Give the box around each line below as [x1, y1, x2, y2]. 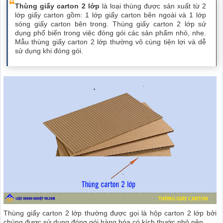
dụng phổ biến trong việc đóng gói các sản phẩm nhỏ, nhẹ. [15, 29, 206, 37]
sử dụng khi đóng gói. [15, 47, 83, 55]
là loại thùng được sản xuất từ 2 [102, 2, 207, 10]
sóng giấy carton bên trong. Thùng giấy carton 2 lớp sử [15, 20, 206, 28]
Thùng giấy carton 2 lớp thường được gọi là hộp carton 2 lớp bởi [3, 209, 217, 218]
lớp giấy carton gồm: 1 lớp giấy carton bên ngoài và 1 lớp [15, 11, 206, 19]
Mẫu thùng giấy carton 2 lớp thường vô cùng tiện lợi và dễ [15, 38, 206, 46]
